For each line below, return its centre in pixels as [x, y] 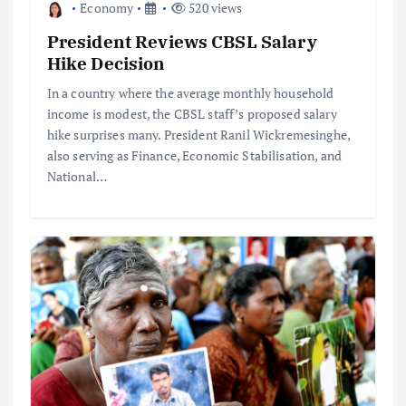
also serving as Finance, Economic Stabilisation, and [194, 156]
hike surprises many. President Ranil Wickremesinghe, [198, 135]
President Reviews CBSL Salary [182, 42]
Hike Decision [106, 63]
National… [77, 177]
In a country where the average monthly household [190, 93]
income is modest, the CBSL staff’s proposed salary [192, 114]
